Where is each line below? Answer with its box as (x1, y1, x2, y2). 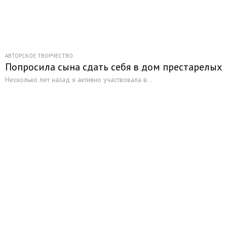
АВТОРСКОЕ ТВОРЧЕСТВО (5, 52, 73, 59)
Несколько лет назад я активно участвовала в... (5, 75, 153, 84)
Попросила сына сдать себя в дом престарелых (5, 60, 222, 73)
